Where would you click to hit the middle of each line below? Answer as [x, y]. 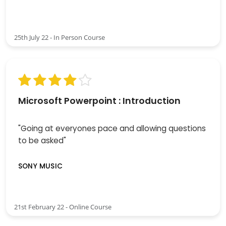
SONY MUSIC [40, 166]
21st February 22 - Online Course [63, 207]
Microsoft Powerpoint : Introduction [99, 101]
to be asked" [42, 140]
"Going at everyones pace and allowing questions [112, 128]
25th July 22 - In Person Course [60, 37]
